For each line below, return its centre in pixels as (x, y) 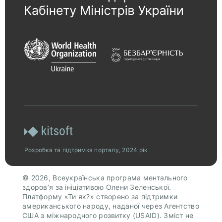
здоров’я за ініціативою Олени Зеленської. (97, 187)
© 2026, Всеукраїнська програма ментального (105, 178)
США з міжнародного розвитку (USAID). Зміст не (108, 216)
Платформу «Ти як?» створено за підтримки (100, 197)
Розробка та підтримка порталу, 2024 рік (86, 150)
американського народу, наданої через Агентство (111, 206)
